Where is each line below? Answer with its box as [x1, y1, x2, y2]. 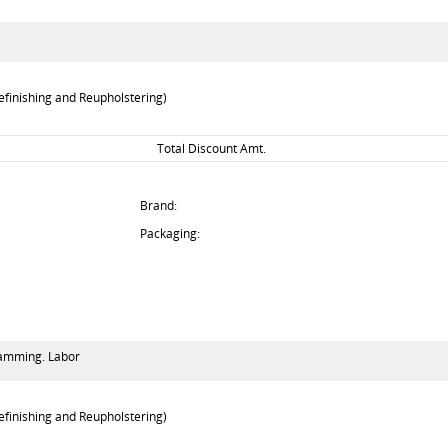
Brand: [140, 197, 177, 214]
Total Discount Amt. [157, 140, 266, 157]
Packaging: [140, 225, 200, 242]
